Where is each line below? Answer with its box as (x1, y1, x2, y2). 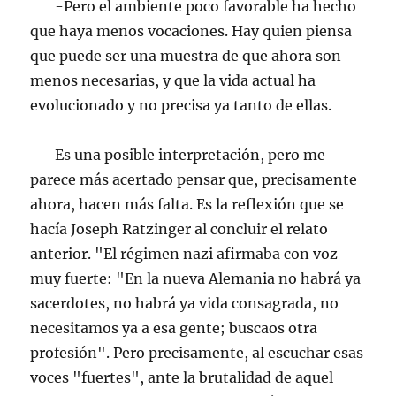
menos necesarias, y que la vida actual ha (30, 72, 316, 89)
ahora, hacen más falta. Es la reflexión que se (30, 195, 345, 213)
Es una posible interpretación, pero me (30, 146, 326, 164)
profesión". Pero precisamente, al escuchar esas (30, 344, 364, 362)
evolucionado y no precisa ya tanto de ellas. (30, 96, 332, 114)
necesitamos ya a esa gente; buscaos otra (30, 319, 318, 337)
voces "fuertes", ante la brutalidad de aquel (30, 369, 334, 386)
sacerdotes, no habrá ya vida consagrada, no (30, 294, 339, 312)
